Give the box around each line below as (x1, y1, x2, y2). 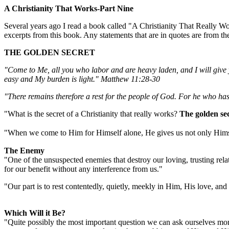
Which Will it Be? (4, 209, 65, 217)
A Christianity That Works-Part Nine (4, 4, 133, 13)
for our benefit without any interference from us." (4, 165, 163, 173)
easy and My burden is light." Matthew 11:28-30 (4, 75, 160, 83)
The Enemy (4, 146, 44, 155)
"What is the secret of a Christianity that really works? (4, 109, 179, 118)
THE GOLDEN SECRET (4, 48, 95, 57)
